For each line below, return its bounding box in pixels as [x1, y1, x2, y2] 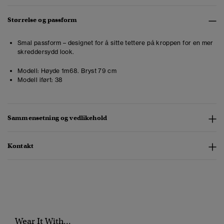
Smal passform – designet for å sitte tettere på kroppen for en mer [17, 39, 213, 47]
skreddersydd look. [17, 48, 74, 56]
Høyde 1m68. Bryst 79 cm [39, 67, 117, 75]
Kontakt [7, 141, 33, 150]
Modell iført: [17, 76, 53, 84]
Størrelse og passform [7, 15, 77, 24]
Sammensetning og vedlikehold [7, 113, 107, 122]
